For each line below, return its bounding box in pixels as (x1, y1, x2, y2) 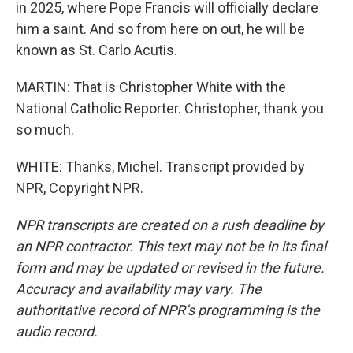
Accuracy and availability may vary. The (16, 281, 262, 297)
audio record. (16, 323, 98, 340)
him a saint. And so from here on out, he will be (16, 20, 305, 37)
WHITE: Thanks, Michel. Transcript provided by (16, 158, 305, 175)
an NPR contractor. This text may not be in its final (16, 238, 326, 255)
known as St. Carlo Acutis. (16, 42, 177, 58)
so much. (16, 121, 74, 138)
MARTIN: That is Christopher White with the (16, 79, 286, 95)
